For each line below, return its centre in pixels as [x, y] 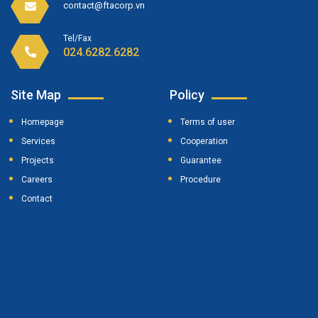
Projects [38, 160]
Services [38, 141]
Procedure [201, 179]
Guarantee [201, 160]
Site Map [36, 94]
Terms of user [208, 122]
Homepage [43, 122]
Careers [37, 179]
